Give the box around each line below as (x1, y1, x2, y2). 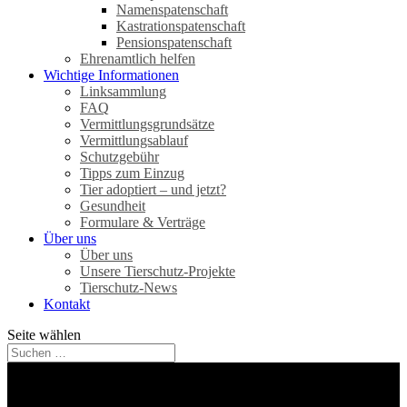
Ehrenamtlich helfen (80, 51, 195, 66)
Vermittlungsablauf (80, 133, 188, 148)
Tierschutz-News (80, 280, 177, 295)
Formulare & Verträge (80, 214, 205, 230)
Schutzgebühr (80, 149, 159, 164)
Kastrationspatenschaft (116, 18, 245, 34)
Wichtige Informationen (44, 67, 179, 83)
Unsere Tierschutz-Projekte (80, 263, 235, 279)
